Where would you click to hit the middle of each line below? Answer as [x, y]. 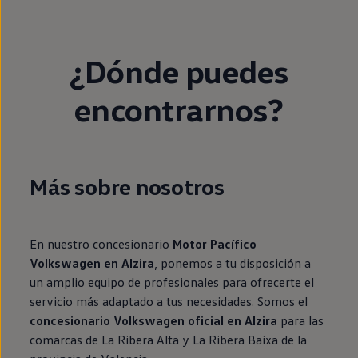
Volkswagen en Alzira [92, 263]
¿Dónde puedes [179, 70]
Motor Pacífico [215, 243]
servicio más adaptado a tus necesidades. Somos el [169, 301]
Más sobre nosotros [127, 186]
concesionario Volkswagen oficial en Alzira [154, 320]
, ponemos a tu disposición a [233, 263]
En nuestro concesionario [101, 243]
